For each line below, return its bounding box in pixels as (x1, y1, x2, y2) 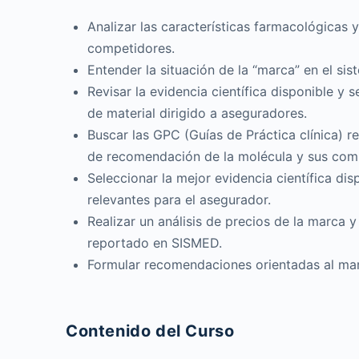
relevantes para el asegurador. (87, 192, 271, 208)
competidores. (87, 40, 175, 56)
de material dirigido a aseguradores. (87, 105, 307, 121)
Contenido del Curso (66, 321, 235, 341)
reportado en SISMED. (87, 235, 222, 251)
